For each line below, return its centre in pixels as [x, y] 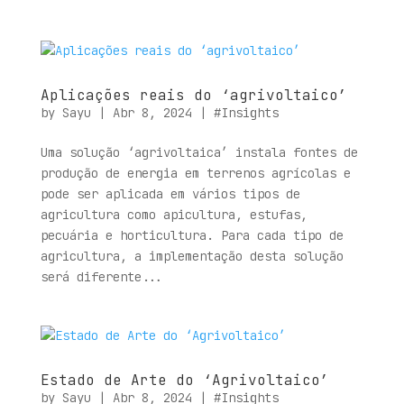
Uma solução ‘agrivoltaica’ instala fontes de [199, 152]
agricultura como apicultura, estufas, [174, 215]
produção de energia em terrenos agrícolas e [195, 173]
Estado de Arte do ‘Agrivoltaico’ [184, 380]
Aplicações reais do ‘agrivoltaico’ [193, 95]
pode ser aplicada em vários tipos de [170, 194]
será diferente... [101, 277]
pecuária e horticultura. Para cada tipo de [192, 235]
